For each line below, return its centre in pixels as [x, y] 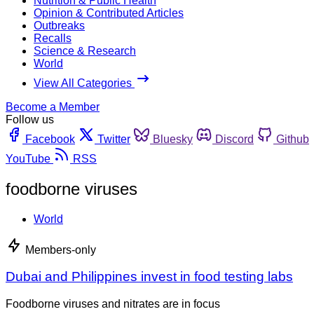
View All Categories [84, 83]
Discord [234, 139]
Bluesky [173, 139]
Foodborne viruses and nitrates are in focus [113, 304]
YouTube [28, 158]
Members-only [61, 250]
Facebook [50, 139]
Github [293, 139]
